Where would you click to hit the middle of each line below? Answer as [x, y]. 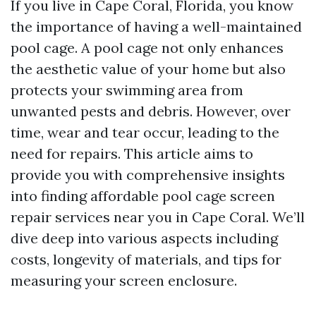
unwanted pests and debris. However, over [151, 111]
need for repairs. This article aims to [132, 153]
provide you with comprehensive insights [148, 175]
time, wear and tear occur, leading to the [145, 132]
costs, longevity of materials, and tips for [146, 259]
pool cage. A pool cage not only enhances [147, 48]
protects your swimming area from [127, 90]
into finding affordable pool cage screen [143, 196]
